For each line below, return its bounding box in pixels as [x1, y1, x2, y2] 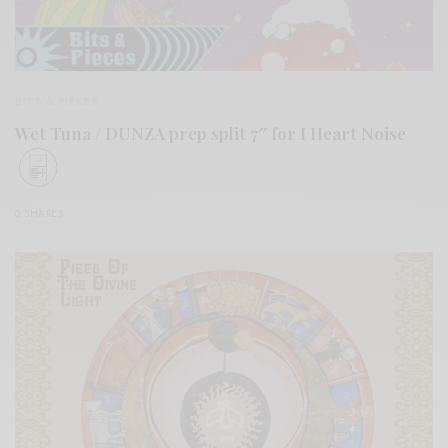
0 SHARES [15, 206, 63, 222]
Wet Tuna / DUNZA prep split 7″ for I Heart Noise [15, 122, 406, 145]
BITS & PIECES [15, 93, 99, 110]
